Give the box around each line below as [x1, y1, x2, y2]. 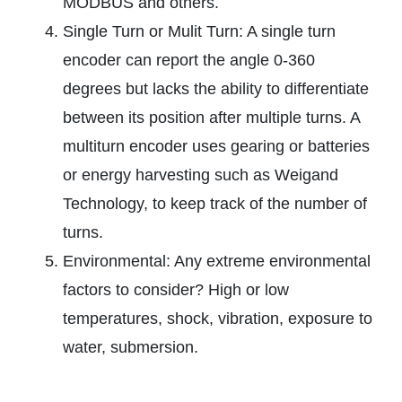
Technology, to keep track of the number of [63, 195, 367, 214]
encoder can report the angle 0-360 [63, 51, 315, 70]
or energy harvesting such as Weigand [63, 166, 338, 185]
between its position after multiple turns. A [63, 109, 360, 127]
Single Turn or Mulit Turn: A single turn [63, 22, 336, 41]
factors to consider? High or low [63, 281, 289, 300]
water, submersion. [63, 338, 198, 357]
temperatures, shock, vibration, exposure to [63, 310, 372, 328]
